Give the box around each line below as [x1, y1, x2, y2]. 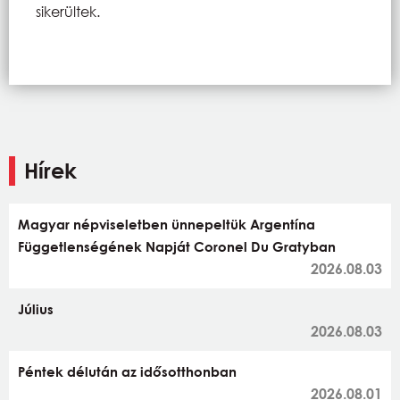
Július [18, 300, 54, 317]
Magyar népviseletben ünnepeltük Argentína [18, 215, 315, 232]
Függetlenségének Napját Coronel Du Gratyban [18, 237, 336, 254]
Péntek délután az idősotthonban [18, 362, 237, 379]
